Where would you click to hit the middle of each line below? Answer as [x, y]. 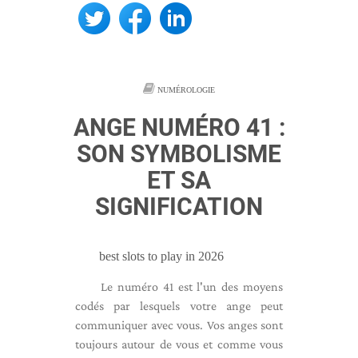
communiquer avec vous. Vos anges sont [179, 325]
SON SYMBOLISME [179, 154]
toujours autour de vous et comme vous [179, 344]
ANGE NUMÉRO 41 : [179, 127]
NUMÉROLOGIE [186, 90]
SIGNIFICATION [179, 207]
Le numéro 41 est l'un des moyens [192, 286]
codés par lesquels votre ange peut [179, 306]
